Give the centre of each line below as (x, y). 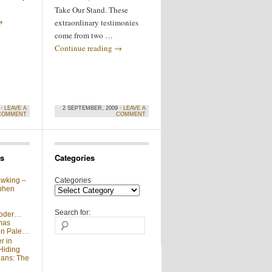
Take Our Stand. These (91, 10)
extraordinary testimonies (97, 22)
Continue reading (84, 48)
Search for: (73, 212)
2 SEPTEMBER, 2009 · (93, 108)
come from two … (84, 35)
